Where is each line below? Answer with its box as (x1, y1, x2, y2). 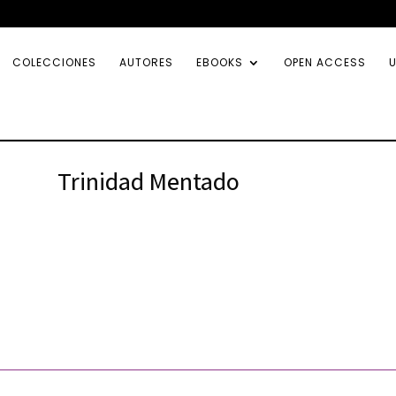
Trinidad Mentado (57, 164, 240, 197)
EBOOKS (196, 55, 243, 70)
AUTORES (119, 55, 173, 70)
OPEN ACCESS (284, 55, 366, 70)
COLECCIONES (12, 55, 96, 70)
